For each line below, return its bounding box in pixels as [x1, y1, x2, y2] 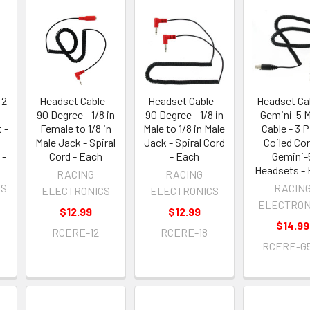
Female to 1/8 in [39, 122, 111, 136]
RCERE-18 [161, 226, 208, 239]
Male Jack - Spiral [35, 136, 116, 149]
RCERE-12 [52, 226, 100, 239]
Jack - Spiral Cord [143, 136, 225, 149]
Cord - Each [48, 149, 102, 163]
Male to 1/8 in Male [143, 122, 226, 136]
